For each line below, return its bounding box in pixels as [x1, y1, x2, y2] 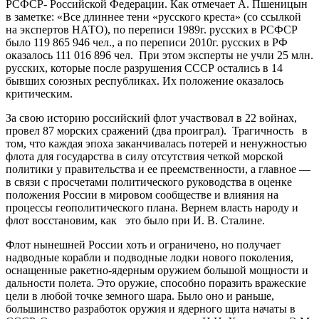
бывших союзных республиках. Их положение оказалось [6, 74, 283, 87]
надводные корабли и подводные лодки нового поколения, [6, 251, 293, 263]
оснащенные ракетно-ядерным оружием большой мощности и [6, 263, 308, 276]
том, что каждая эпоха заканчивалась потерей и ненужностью [6, 137, 307, 150]
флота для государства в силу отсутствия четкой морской [6, 150, 283, 162]
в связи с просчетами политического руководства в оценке [6, 175, 292, 188]
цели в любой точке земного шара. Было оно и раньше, [6, 289, 274, 302]
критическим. [6, 87, 73, 100]
